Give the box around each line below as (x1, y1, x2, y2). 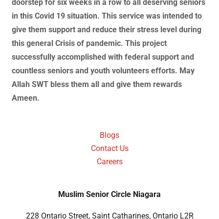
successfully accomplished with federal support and (12, 52, 194, 62)
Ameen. (12, 93, 40, 103)
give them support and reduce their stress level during (12, 25, 201, 34)
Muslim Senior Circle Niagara (58, 190, 161, 199)
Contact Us (90, 144, 129, 153)
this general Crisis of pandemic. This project (12, 39, 167, 48)
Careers (96, 157, 123, 166)
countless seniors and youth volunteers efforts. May (12, 66, 195, 75)
